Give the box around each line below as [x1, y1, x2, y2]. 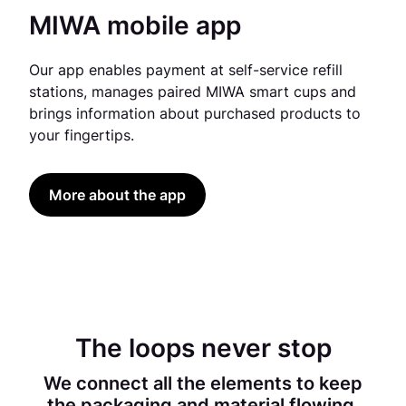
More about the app [49, 186, 186, 205]
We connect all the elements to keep [43, 372, 362, 395]
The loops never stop [74, 333, 332, 364]
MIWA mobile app [29, 10, 241, 42]
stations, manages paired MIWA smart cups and [29, 82, 356, 101]
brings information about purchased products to [29, 104, 361, 123]
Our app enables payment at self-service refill [29, 61, 343, 80]
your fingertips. [29, 126, 134, 145]
